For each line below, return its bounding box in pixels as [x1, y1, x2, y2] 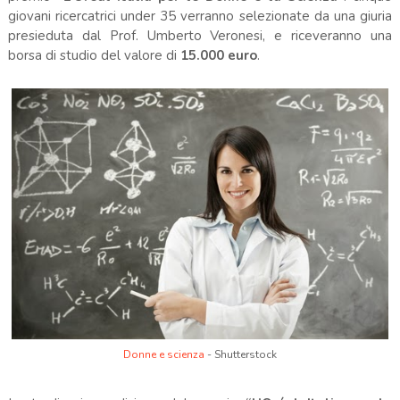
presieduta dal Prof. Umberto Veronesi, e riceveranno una [7, 26, 393, 45]
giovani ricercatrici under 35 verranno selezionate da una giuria [7, 6, 393, 25]
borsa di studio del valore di [7, 46, 180, 64]
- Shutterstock [204, 346, 277, 362]
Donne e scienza [122, 346, 204, 362]
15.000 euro [179, 46, 257, 64]
